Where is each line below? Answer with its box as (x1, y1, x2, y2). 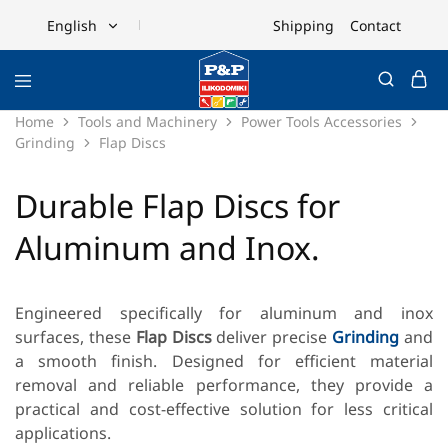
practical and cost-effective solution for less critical (15, 398, 433, 420)
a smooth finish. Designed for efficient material (15, 350, 433, 372)
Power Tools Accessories (241, 112, 402, 131)
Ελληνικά (47, 107, 106, 126)
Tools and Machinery (78, 112, 217, 131)
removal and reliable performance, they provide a (15, 374, 433, 396)
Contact (350, 15, 401, 35)
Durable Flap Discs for (15, 184, 340, 227)
